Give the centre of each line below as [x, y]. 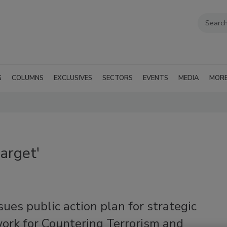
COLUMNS [28, 78]
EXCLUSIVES [73, 78]
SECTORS [118, 78]
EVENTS [156, 78]
